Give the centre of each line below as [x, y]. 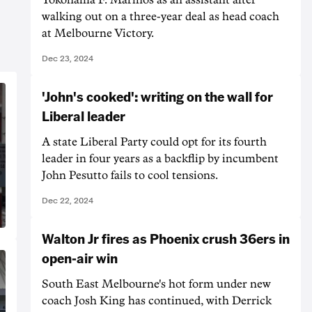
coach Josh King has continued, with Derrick [157, 301]
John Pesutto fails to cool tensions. [130, 175]
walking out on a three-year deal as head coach [161, 16]
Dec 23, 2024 [68, 58]
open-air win [80, 257]
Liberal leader [84, 115]
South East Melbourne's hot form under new [156, 284]
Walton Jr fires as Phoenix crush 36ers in [166, 238]
